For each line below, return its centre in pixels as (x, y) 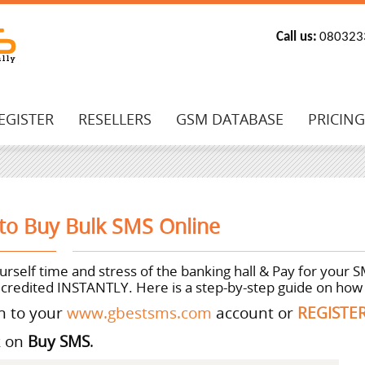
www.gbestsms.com (139, 312)
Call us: (296, 37)
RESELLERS (115, 119)
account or (255, 312)
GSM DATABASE (230, 119)
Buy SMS (59, 341)
